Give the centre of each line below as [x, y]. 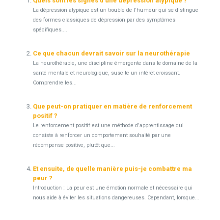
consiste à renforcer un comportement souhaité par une [102, 135]
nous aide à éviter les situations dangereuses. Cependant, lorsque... [116, 198]
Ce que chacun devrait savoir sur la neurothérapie [111, 53]
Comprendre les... [55, 83]
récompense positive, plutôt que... [74, 145]
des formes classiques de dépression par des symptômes [104, 20]
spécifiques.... [50, 30]
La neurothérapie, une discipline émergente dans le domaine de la [115, 63]
